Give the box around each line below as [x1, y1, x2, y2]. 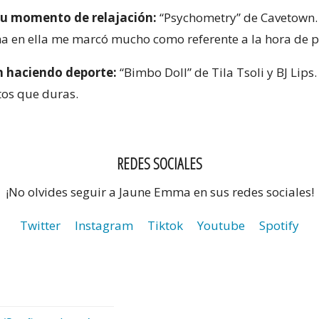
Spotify [259, 216, 299, 234]
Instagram [75, 216, 133, 234]
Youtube [197, 216, 245, 234]
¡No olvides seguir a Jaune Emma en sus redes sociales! [5, 183, 314, 200]
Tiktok [147, 216, 183, 234]
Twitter [20, 216, 61, 234]
